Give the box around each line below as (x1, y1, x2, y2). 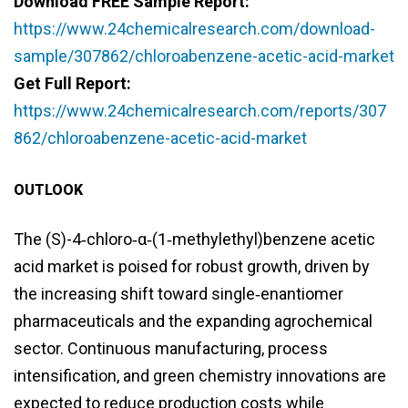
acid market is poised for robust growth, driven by (14, 257, 370, 277)
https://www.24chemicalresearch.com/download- (14, 19, 375, 39)
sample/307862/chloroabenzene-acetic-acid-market (14, 46, 394, 66)
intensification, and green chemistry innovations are (14, 366, 386, 386)
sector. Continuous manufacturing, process (14, 339, 328, 359)
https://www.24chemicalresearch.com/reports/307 (14, 101, 386, 121)
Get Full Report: (14, 74, 131, 94)
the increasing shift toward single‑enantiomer (14, 284, 343, 304)
